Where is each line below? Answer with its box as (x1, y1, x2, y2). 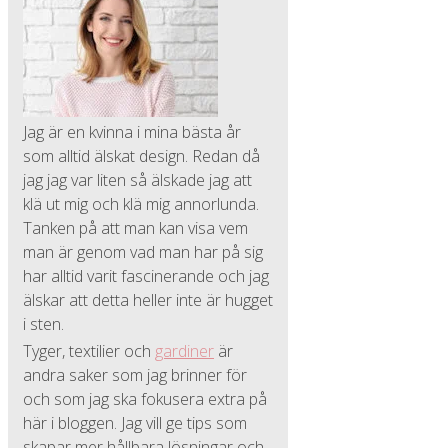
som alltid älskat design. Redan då (23, 145, 260, 167)
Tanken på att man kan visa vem (23, 217, 248, 239)
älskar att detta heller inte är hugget (23, 289, 273, 311)
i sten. (23, 313, 64, 335)
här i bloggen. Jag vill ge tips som (23, 412, 247, 434)
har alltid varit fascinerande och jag (23, 265, 269, 287)
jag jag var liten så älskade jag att (23, 169, 252, 191)
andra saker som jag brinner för (23, 364, 247, 386)
